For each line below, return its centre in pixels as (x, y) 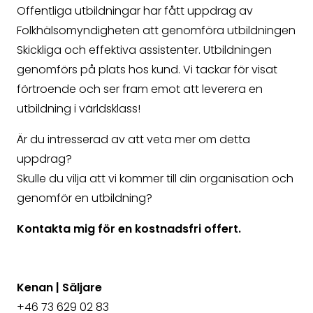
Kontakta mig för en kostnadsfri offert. (129, 229)
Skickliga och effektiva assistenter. (109, 50)
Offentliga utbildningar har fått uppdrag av (135, 11)
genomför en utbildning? (85, 198)
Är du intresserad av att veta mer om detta (133, 139)
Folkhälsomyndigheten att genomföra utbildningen (156, 30)
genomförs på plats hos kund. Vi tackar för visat (147, 70)
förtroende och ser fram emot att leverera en (140, 89)
